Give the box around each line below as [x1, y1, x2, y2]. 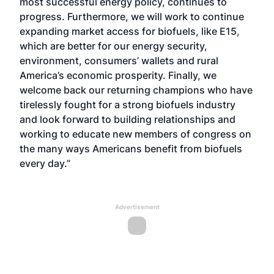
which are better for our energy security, [20, 40, 207, 52]
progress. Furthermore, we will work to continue [20, 10, 244, 23]
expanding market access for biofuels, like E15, [20, 25, 240, 37]
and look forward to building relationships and [20, 113, 235, 125]
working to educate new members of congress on [20, 128, 251, 140]
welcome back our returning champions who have [20, 84, 253, 96]
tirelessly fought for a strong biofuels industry [20, 98, 235, 111]
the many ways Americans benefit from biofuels [20, 143, 242, 155]
